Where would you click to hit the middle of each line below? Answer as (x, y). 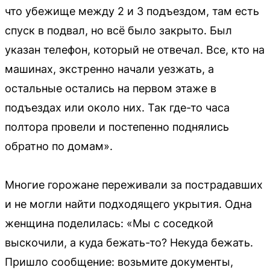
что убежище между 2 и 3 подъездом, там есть (132, 11)
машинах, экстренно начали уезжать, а (109, 69)
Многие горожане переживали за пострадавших (134, 184)
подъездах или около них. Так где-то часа (117, 107)
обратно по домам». (59, 146)
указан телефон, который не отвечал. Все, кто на (135, 49)
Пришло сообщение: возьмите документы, (119, 262)
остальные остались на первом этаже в (111, 88)
